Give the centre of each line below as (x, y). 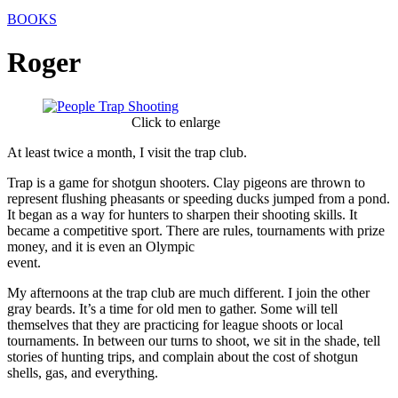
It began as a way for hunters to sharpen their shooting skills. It (182, 214)
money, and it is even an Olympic (101, 246)
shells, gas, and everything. (83, 372)
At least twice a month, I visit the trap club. (127, 152)
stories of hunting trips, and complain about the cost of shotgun (183, 356)
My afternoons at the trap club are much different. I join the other (188, 292)
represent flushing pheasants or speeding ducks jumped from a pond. (199, 198)
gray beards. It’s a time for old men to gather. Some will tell (172, 308)
